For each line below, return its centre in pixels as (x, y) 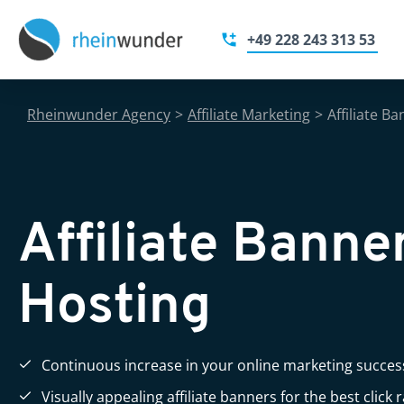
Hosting (115, 308)
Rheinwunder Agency (99, 115)
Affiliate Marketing (249, 115)
